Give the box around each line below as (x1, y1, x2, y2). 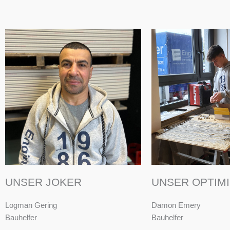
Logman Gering (5, 201, 57, 210)
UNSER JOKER (5, 176, 82, 188)
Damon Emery (151, 201, 201, 210)
